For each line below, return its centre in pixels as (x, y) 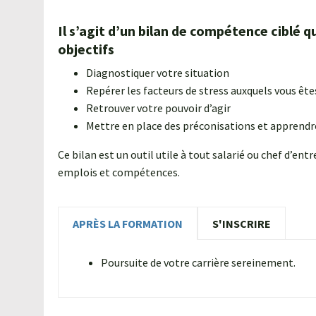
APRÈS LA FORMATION (128, 224)
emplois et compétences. (119, 172)
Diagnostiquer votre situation (158, 73)
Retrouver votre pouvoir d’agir (158, 108)
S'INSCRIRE (242, 224)
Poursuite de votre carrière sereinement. (198, 263)
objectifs (86, 49)
